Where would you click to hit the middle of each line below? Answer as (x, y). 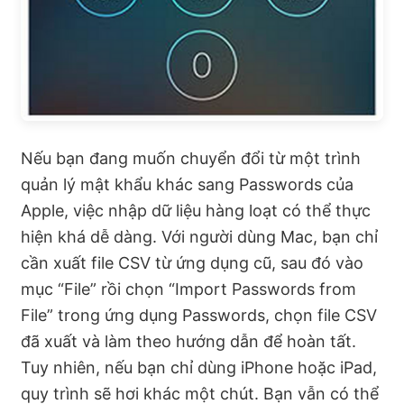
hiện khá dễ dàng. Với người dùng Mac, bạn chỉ (199, 236)
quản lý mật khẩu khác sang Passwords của (187, 184)
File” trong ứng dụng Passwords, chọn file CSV (199, 315)
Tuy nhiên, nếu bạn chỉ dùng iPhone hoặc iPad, (199, 367)
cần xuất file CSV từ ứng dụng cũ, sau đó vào (192, 262)
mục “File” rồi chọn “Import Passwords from (188, 289)
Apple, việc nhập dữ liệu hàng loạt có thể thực (196, 210)
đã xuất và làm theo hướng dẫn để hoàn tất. (188, 341)
